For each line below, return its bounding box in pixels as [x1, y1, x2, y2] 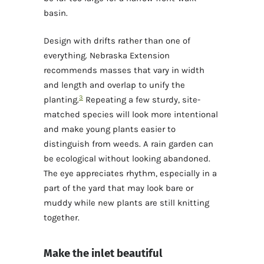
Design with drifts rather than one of [44, 35, 190, 47]
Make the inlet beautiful [44, 247, 163, 260]
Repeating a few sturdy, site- [83, 94, 200, 105]
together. [44, 212, 80, 223]
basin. [44, 7, 68, 18]
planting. [44, 94, 79, 105]
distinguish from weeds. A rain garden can [44, 138, 213, 150]
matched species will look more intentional [44, 109, 218, 120]
